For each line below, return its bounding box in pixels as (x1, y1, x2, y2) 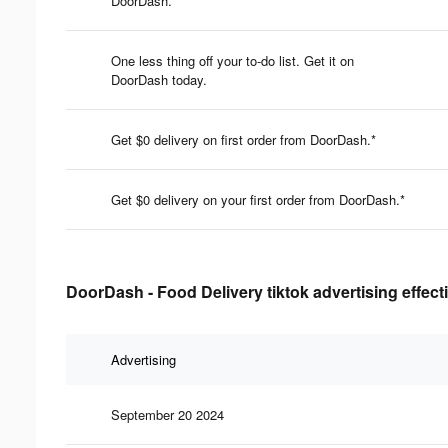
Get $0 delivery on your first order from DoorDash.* (111, 189, 405, 209)
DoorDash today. (111, 69, 207, 89)
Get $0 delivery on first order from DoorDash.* (111, 129, 376, 149)
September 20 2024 (111, 404, 224, 424)
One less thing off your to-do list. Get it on (111, 50, 354, 70)
